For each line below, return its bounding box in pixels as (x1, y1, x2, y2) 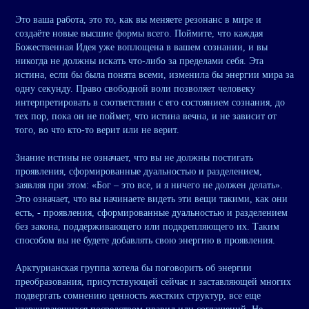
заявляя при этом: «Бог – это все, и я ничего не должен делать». (15, 180, 283, 191)
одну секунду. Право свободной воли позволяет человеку (15, 83, 255, 94)
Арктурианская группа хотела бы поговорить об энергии (15, 263, 252, 274)
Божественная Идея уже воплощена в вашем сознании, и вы (15, 42, 268, 53)
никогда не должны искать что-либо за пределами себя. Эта (15, 56, 263, 67)
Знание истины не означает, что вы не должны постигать (15, 152, 253, 163)
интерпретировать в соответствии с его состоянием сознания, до (15, 97, 285, 108)
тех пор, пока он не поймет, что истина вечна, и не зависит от (15, 111, 277, 122)
